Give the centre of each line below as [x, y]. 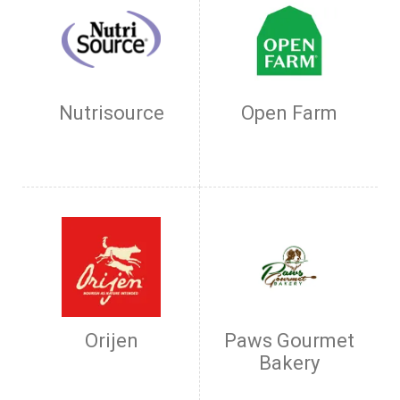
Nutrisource [111, 113]
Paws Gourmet [289, 341]
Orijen [111, 341]
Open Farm [289, 113]
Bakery [289, 363]
